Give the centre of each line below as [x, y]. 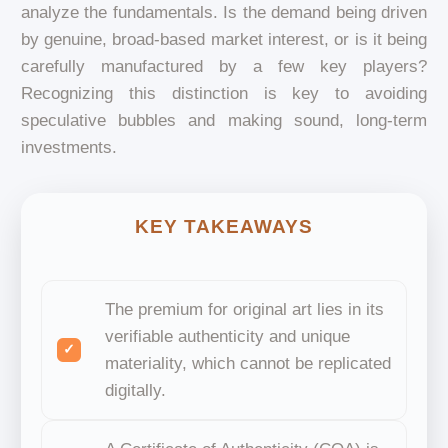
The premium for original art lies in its [244, 309]
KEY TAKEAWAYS [224, 226]
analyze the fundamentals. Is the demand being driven [224, 12]
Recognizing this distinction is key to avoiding [224, 93]
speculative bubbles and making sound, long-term [224, 120]
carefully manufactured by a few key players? [224, 66]
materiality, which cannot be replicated [247, 363]
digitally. [135, 390]
